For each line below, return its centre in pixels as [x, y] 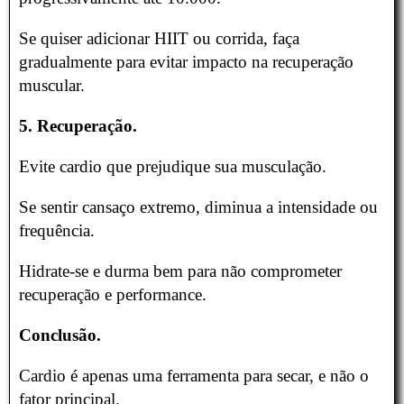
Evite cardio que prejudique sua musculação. [173, 167]
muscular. [52, 86]
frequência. [57, 231]
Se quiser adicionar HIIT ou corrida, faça [159, 39]
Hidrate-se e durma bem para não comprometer [180, 271]
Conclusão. [60, 335]
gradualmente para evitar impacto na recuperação [186, 62]
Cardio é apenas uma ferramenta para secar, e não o [194, 376]
